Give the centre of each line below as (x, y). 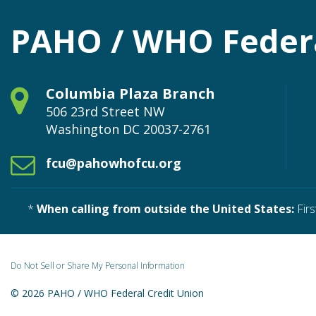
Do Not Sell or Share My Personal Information (98, 266)
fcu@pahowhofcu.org (114, 163)
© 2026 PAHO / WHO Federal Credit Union (107, 293)
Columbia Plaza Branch (130, 93)
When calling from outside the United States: (165, 208)
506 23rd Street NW (105, 111)
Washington (83, 129)
